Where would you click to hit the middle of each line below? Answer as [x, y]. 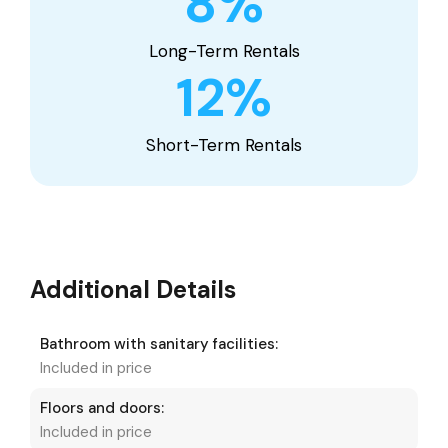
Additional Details [133, 289]
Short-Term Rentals [224, 144]
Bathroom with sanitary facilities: [159, 343]
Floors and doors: [102, 407]
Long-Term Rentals [224, 50]
